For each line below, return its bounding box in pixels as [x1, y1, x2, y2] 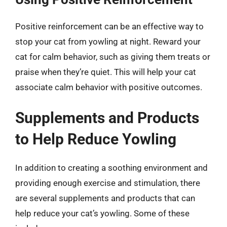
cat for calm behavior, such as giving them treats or [15, 51, 210, 62]
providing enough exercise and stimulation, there [15, 178, 200, 188]
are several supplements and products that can [15, 193, 195, 203]
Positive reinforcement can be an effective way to [15, 21, 204, 31]
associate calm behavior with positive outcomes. [15, 82, 202, 92]
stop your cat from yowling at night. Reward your [15, 36, 201, 47]
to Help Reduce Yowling [15, 130, 176, 148]
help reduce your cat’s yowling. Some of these [15, 208, 190, 218]
